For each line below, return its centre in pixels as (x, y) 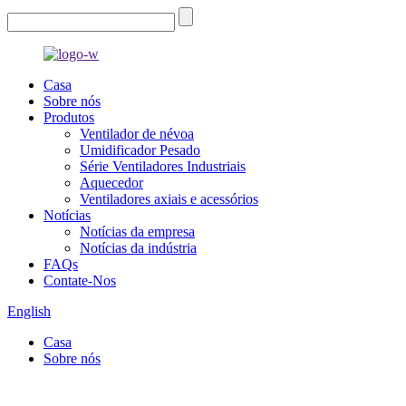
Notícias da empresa (137, 232)
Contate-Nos (80, 280)
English (29, 311)
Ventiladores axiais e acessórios (169, 199)
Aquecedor (111, 183)
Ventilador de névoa (137, 134)
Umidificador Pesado (140, 150)
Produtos (69, 117)
